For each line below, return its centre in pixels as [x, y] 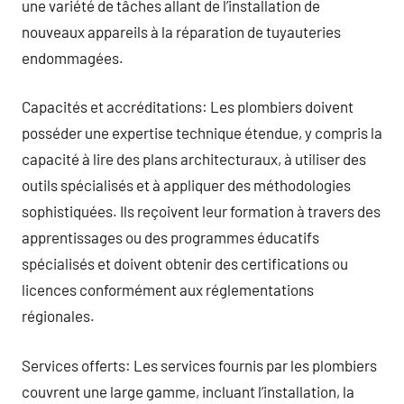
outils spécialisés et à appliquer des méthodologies [186, 185]
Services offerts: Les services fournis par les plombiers [199, 365]
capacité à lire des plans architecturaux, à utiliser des [194, 159]
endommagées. [73, 57]
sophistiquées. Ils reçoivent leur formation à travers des [201, 211]
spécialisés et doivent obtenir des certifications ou [185, 263]
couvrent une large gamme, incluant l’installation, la [188, 391]
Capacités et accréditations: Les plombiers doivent [188, 106]
